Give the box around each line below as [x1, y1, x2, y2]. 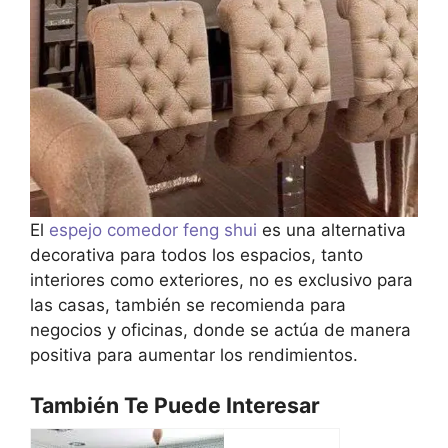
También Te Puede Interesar [30, 392, 320, 419]
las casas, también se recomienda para [30, 294, 346, 315]
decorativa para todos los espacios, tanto [30, 244, 363, 265]
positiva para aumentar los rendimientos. [30, 344, 358, 365]
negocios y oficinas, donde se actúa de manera [30, 319, 411, 340]
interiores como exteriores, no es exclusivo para [30, 269, 413, 290]
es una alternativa [262, 219, 406, 240]
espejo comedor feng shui [49, 219, 262, 240]
